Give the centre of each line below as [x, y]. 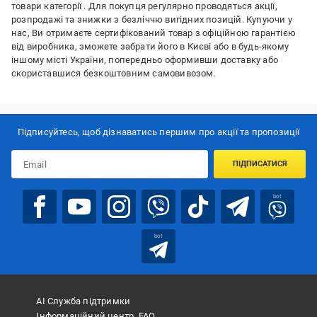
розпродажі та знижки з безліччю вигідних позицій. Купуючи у [152, 19]
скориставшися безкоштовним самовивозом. [114, 73]
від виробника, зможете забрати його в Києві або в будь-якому [150, 46]
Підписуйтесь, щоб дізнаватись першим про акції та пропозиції [158, 132]
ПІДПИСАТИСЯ [260, 164]
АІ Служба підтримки [83, 301]
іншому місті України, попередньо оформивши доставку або [145, 60]
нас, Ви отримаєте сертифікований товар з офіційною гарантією [154, 33]
